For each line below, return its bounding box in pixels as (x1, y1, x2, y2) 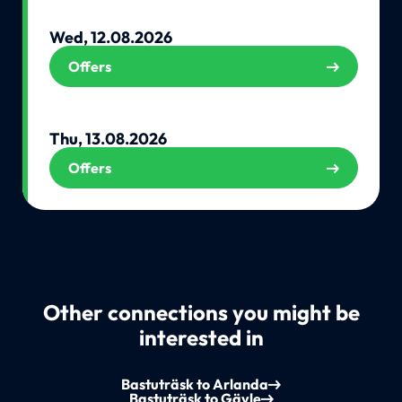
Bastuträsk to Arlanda (121, 375, 268, 394)
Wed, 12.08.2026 (48, 26, 172, 48)
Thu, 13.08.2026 (48, 127, 167, 149)
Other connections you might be (42, 299, 360, 326)
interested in (138, 324, 264, 351)
